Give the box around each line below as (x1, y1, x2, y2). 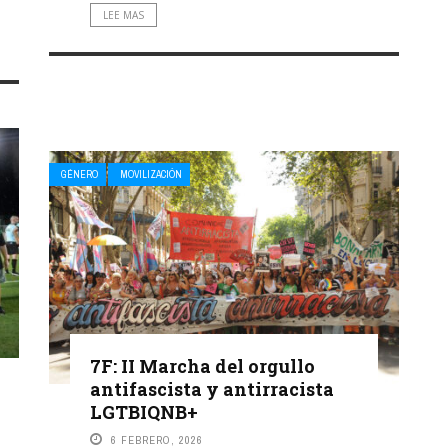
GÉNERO (61, 168, 98, 181)
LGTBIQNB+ (90, 399, 198, 424)
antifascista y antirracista (90, 376, 334, 401)
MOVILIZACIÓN (120, 168, 182, 181)
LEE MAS (103, 8, 144, 23)
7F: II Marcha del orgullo (90, 353, 315, 378)
